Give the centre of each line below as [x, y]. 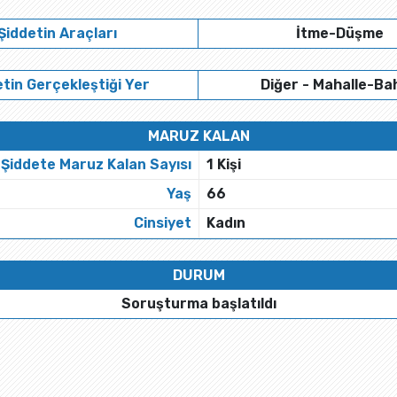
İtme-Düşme [340, 33]
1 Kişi [224, 164]
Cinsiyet [163, 223]
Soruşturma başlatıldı [198, 304]
